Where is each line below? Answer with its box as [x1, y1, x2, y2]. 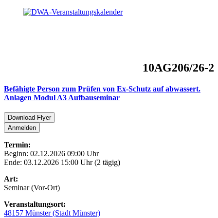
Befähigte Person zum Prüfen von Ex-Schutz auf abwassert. [4, 85, 200, 93]
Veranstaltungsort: [4, 200, 66, 209]
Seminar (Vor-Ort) [4, 183, 60, 192]
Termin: [4, 141, 31, 149]
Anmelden [8, 124, 36, 132]
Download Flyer [8, 114, 51, 122]
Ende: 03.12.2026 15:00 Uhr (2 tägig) [4, 158, 120, 167]
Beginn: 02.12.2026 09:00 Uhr [4, 149, 99, 158]
